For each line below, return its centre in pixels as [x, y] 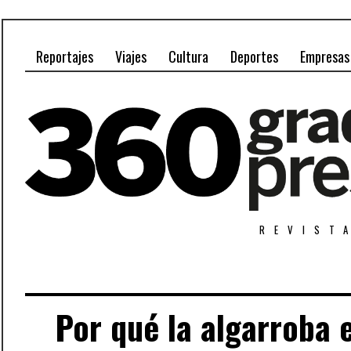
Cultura [188, 56]
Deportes [254, 56]
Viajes [131, 56]
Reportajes [65, 56]
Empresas [325, 56]
